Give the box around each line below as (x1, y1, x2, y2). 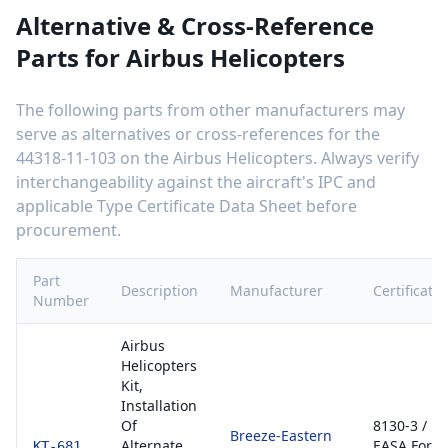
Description (121, 281, 198, 300)
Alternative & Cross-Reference (16, 9, 374, 42)
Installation (121, 396, 197, 415)
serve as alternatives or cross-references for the (16, 123, 380, 145)
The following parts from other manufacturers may (16, 99, 405, 121)
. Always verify (313, 147, 419, 169)
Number (33, 291, 89, 310)
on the (116, 147, 173, 169)
